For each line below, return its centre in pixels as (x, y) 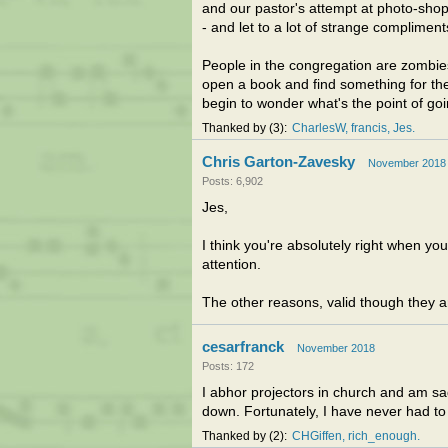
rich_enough (382, 436)
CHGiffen (317, 436)
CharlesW (318, 128)
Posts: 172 (228, 366)
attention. (231, 264)
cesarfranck (243, 346)
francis (369, 128)
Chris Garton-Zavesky (278, 161)
